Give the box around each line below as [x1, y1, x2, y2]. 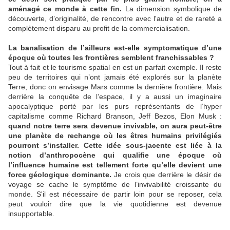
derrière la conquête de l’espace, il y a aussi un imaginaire [8, 92, 222, 101]
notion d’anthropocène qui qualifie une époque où [8, 151, 222, 160]
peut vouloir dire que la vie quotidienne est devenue [8, 200, 222, 208]
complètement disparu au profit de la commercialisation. [8, 24, 190, 33]
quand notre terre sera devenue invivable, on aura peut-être [8, 122, 222, 130]
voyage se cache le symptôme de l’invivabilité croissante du [8, 180, 222, 189]
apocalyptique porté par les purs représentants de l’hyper [8, 102, 222, 111]
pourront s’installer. [8, 141, 80, 150]
